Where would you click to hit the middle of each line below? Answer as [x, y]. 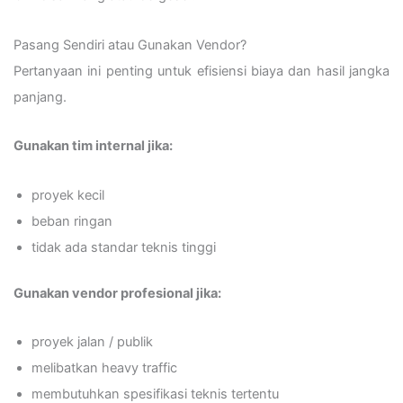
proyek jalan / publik [92, 342]
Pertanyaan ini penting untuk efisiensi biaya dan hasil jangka [201, 71]
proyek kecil [68, 195]
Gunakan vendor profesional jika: [117, 293]
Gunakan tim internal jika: [93, 146]
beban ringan [72, 221]
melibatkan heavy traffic [104, 368]
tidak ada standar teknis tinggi [124, 247]
